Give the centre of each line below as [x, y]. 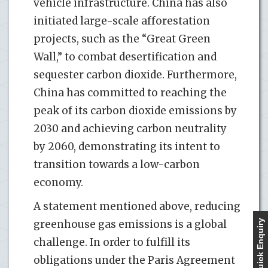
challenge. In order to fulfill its [112, 242]
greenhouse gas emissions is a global [130, 224]
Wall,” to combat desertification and [125, 57]
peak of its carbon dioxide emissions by [135, 110]
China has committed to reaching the [130, 92]
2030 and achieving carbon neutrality [130, 128]
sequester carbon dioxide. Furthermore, [135, 74]
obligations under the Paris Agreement [134, 260]
